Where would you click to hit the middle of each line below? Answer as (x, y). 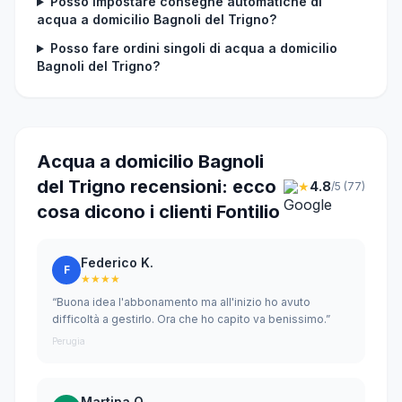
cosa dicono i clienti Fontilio (158, 212)
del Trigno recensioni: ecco (157, 187)
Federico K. (117, 262)
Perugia (69, 341)
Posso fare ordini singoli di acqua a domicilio (193, 48)
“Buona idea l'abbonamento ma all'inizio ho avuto (181, 302)
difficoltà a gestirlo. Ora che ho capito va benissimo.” (191, 319)
